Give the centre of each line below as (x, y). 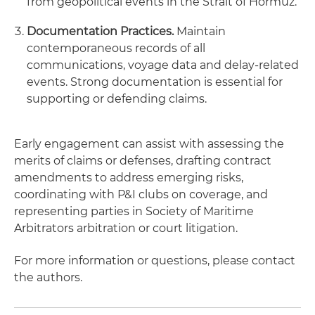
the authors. (48, 277)
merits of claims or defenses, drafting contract (143, 161)
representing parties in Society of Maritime (134, 211)
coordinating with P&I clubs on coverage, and (141, 194)
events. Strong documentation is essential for (155, 82)
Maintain (200, 31)
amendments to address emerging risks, (129, 178)
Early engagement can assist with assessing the (149, 144)
